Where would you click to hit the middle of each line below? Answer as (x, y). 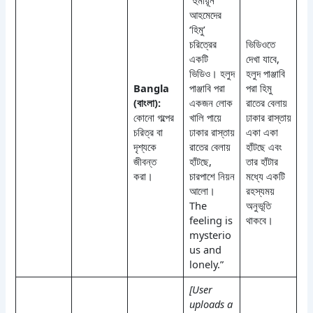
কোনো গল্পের (153, 117)
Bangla (151, 88)
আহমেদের (205, 14)
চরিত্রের (203, 44)
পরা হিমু (259, 88)
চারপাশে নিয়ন (212, 176)
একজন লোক (211, 102)
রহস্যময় (260, 190)
